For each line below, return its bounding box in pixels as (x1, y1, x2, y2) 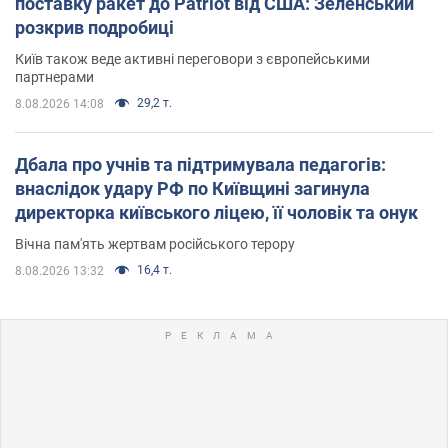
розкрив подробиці (15, 16, 174, 38)
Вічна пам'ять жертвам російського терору (15, 235, 295, 252)
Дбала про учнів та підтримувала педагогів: (15, 153, 386, 175)
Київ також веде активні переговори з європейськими (15, 50, 370, 67)
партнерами (15, 68, 94, 85)
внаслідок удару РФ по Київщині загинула (15, 177, 370, 199)
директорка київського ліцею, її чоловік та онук (15, 201, 418, 223)
